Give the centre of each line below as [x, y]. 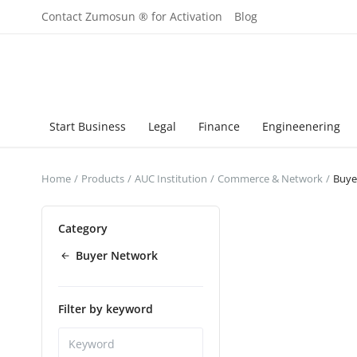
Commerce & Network [270, 178]
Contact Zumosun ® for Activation [132, 16]
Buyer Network [117, 255]
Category [83, 228]
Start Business [88, 126]
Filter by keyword [106, 309]
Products [103, 178]
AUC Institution [171, 178]
